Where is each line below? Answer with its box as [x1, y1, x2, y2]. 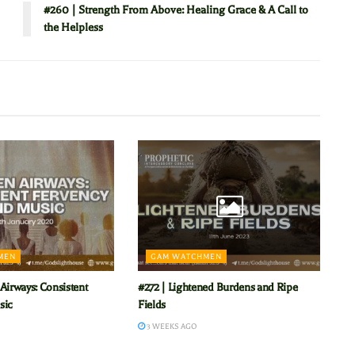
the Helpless [44, 21, 103, 35]
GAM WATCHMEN [150, 251, 222, 261]
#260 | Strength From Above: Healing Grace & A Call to [44, 3, 308, 17]
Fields [137, 297, 166, 311]
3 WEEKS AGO [144, 321, 197, 330]
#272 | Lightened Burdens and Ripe [137, 280, 298, 294]
